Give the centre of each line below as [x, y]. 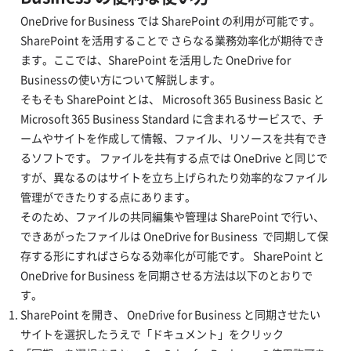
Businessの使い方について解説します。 [120, 80]
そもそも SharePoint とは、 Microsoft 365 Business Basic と [172, 100]
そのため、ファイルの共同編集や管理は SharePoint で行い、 [172, 217]
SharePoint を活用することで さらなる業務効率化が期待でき [172, 41]
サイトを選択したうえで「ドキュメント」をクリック [152, 335]
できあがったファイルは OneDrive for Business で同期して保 [174, 237]
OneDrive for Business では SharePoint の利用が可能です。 [170, 21]
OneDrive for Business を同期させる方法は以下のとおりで [166, 276]
